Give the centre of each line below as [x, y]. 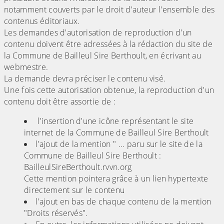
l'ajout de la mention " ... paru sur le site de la [119, 144]
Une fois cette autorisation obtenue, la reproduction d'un [109, 90]
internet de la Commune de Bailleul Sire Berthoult [116, 133]
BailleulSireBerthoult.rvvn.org [78, 167]
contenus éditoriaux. [42, 21]
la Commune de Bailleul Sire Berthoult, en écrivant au [102, 56]
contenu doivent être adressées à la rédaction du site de [108, 44]
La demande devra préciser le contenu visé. [85, 79]
